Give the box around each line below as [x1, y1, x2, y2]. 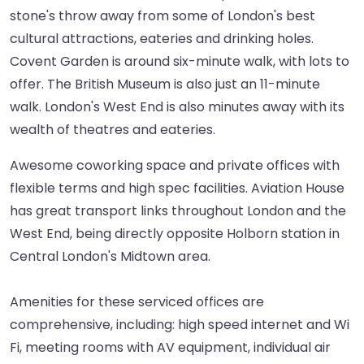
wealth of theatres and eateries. [10, 120, 215, 140]
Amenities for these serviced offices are [10, 292, 264, 312]
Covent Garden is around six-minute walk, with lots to [10, 52, 349, 71]
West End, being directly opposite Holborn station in [10, 224, 340, 244]
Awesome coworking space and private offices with [10, 156, 340, 175]
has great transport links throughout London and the [10, 201, 346, 221]
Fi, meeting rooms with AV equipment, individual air [10, 338, 331, 357]
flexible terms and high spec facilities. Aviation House [10, 179, 344, 198]
